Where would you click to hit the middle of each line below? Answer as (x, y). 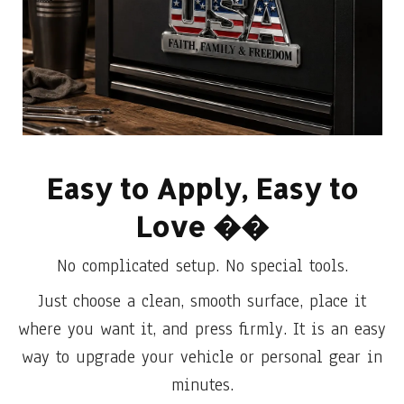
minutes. (202, 385)
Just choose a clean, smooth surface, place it (202, 301)
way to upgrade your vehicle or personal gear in (202, 357)
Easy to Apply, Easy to (202, 188)
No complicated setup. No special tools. (202, 266)
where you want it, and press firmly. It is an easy (202, 329)
